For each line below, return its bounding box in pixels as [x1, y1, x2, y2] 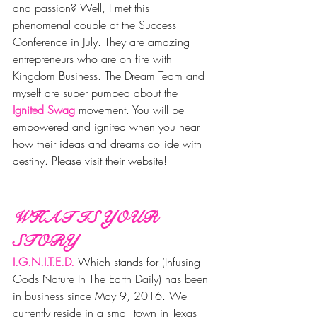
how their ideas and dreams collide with [13, 136, 205, 152]
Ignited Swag [13, 102, 75, 118]
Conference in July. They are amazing [13, 34, 193, 50]
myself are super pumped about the [13, 85, 181, 101]
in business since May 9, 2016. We [13, 288, 190, 304]
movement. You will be [79, 102, 188, 118]
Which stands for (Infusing [78, 254, 204, 270]
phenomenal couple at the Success [13, 17, 180, 33]
